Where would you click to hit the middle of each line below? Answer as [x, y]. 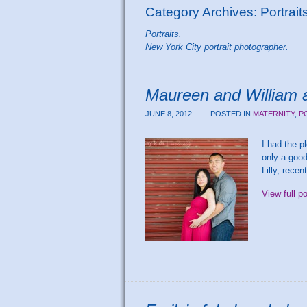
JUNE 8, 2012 [170, 113]
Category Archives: [203, 12]
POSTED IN [232, 113]
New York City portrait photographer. [217, 47]
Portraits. [163, 34]
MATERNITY [274, 113]
